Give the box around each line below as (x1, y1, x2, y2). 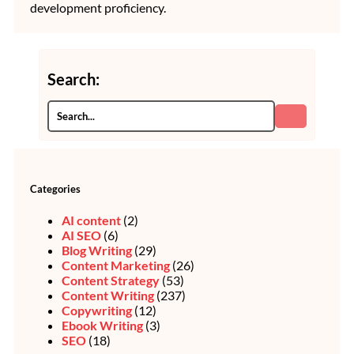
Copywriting (62, 302, 132, 318)
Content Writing (62, 287, 154, 303)
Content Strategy (62, 272, 160, 288)
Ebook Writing (62, 317, 143, 333)
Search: (47, 70, 100, 89)
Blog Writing (62, 242, 132, 258)
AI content (62, 212, 121, 228)
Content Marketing (62, 257, 170, 273)
